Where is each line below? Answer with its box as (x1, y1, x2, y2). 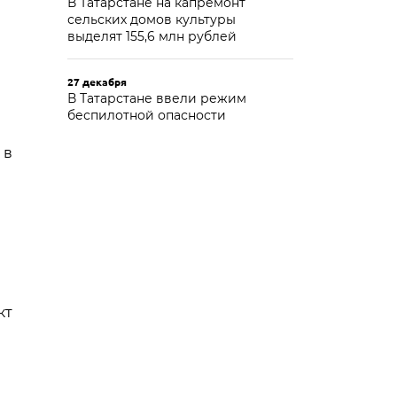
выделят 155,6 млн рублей (67, 28, 237, 44)
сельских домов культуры (67, 12, 236, 27)
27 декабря (67, 74, 127, 89)
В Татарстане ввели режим (67, 90, 246, 106)
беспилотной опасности (67, 107, 226, 123)
